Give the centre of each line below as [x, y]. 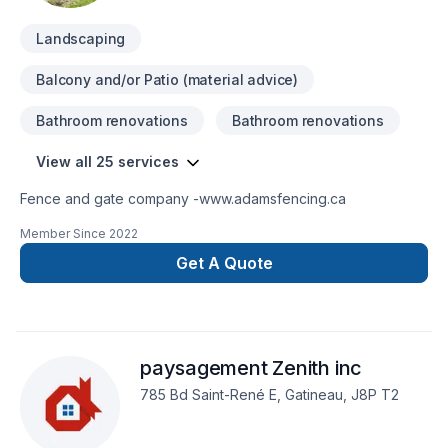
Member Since [63, 233]
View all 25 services [107, 161]
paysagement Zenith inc [251, 368]
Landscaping [81, 38]
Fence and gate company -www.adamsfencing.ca [183, 198]
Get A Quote [224, 263]
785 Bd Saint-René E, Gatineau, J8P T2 [269, 394]
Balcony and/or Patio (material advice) [167, 79]
